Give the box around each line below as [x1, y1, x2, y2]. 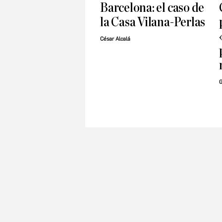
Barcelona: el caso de [100, 1, 205, 15]
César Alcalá [100, 36, 130, 43]
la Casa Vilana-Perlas [100, 15, 206, 29]
